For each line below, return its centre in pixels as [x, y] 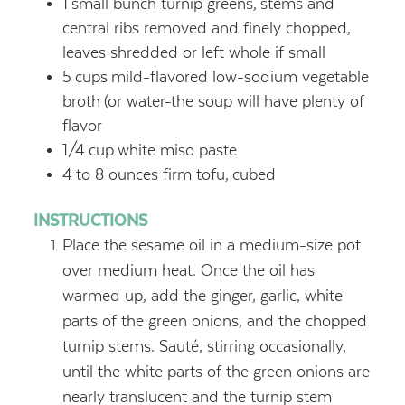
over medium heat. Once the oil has [188, 270]
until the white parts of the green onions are [216, 371]
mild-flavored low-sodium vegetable [240, 76]
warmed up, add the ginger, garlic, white [202, 295]
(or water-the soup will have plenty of [234, 101]
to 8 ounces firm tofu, [152, 174]
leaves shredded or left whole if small [193, 52]
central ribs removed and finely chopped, [206, 28]
